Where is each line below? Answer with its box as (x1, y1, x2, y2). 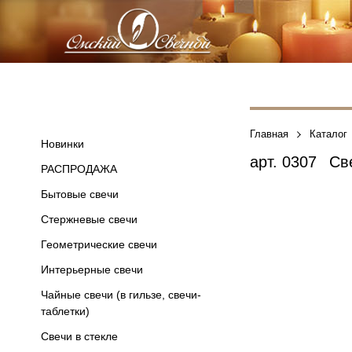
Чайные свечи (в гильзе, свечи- (41, 288, 201, 301)
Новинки (41, 137, 84, 150)
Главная (250, 129, 288, 140)
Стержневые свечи (41, 213, 137, 225)
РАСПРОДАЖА (41, 163, 117, 175)
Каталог (310, 129, 347, 140)
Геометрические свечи (41, 238, 157, 251)
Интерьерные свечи (41, 263, 143, 276)
